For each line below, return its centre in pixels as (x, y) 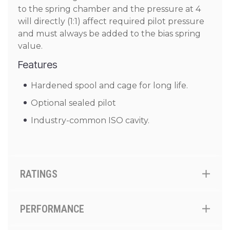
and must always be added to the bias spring (109, 34)
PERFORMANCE (52, 209)
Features (38, 65)
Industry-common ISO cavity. (90, 120)
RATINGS (39, 174)
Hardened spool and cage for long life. (109, 85)
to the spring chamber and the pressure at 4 (109, 9)
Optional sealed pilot (73, 103)
